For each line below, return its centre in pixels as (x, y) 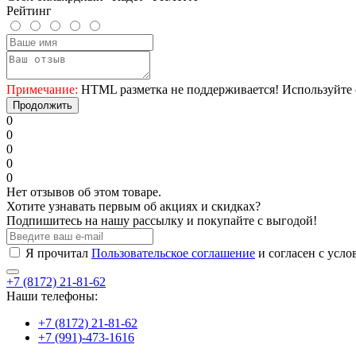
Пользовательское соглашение (173, 253)
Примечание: (42, 89)
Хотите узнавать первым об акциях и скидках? (133, 206)
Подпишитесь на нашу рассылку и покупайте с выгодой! (162, 220)
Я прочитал (58, 253)
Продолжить (43, 105)
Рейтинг (29, 10)
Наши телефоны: (52, 296)
